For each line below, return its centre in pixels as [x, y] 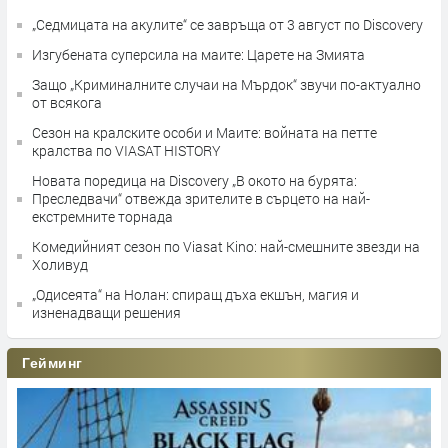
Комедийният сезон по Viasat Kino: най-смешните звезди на [226, 247]
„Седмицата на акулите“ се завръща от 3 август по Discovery [227, 25]
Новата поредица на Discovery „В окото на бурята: [194, 181]
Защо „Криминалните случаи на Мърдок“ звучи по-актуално [226, 85]
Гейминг [52, 363]
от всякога [67, 103]
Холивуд [60, 265]
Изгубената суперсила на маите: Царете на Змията [198, 55]
